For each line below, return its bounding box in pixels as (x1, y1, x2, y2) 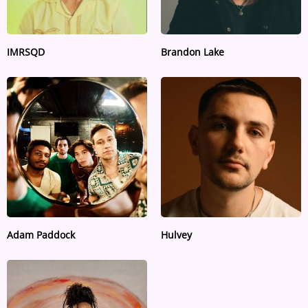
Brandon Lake (161, 45, 224, 58)
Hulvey (161, 228, 192, 241)
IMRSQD (7, 45, 45, 58)
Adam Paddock (7, 228, 75, 241)
